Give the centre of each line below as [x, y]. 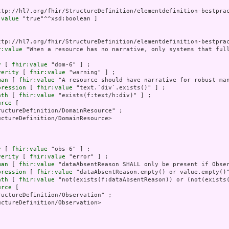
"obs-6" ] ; [69, 149]
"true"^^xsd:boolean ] [58, 19]
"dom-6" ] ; [69, 65]
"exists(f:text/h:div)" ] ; [103, 96]
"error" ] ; [87, 157]
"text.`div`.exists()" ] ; [119, 88]
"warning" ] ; [90, 73]
